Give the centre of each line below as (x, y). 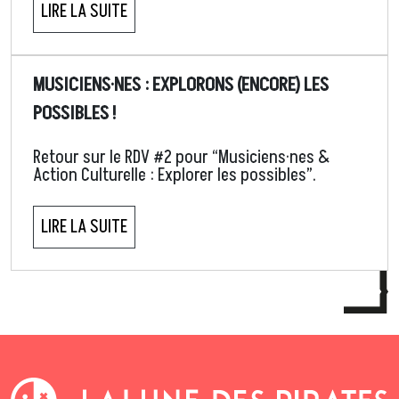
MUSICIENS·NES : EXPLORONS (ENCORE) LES (181, 85)
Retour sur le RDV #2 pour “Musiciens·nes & (182, 158)
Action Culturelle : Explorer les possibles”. (175, 176)
